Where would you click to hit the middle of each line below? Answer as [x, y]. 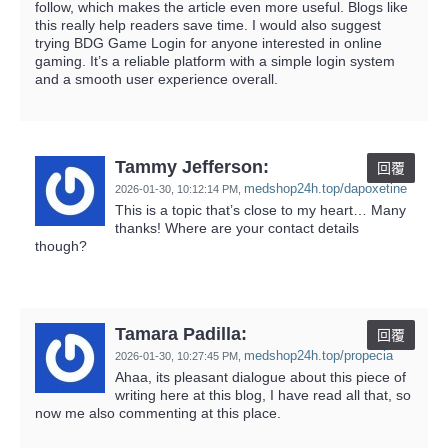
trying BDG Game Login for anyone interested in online [208, 42]
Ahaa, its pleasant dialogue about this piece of [260, 376]
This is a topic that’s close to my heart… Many [260, 209]
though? [61, 245]
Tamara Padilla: [181, 333]
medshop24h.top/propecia [318, 355]
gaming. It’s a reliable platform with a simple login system [215, 60]
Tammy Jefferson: [192, 166]
